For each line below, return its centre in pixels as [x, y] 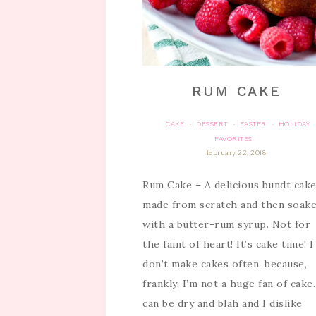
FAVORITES [233, 139]
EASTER [253, 124]
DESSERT [212, 124]
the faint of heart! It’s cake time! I [228, 244]
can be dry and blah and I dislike [223, 304]
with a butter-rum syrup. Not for [226, 225]
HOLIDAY [294, 124]
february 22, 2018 [236, 154]
